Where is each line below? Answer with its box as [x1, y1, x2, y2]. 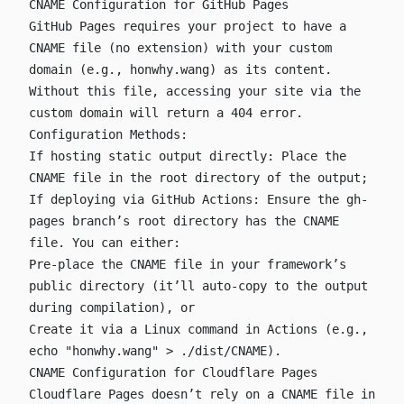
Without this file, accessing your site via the [29, 84, 361, 99]
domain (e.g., [29, 62, 130, 78]
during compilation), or [29, 300, 195, 316]
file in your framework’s [166, 257, 346, 272]
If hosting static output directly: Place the [29, 149, 346, 164]
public [29, 279, 72, 294]
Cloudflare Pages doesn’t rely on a [29, 387, 281, 402]
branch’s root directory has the [65, 214, 303, 229]
